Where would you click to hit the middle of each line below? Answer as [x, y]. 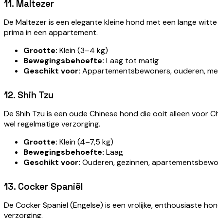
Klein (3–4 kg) [83, 50]
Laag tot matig [131, 60]
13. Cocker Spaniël [43, 186]
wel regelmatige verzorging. [52, 124]
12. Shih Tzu [29, 95]
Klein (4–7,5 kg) [85, 142]
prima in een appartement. [51, 32]
